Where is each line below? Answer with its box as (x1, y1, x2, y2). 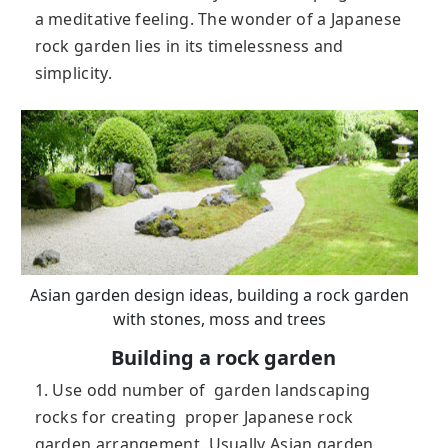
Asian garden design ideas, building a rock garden (30, 284, 410, 307)
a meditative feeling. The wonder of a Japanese (34, 8, 402, 30)
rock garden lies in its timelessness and (34, 35, 344, 57)
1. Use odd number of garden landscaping (34, 379, 371, 402)
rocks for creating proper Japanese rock (34, 406, 354, 429)
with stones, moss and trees (113, 308, 327, 331)
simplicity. (34, 62, 112, 84)
